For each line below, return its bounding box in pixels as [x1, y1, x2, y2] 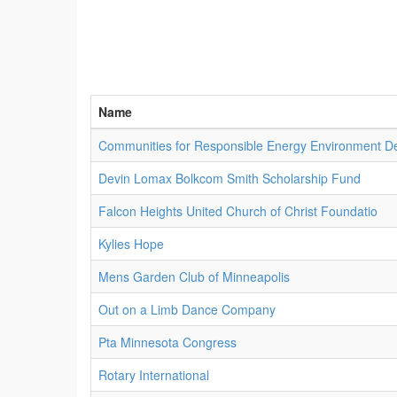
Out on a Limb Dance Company [98, 300, 276, 318]
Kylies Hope [98, 235, 164, 253]
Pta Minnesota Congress [98, 333, 237, 351]
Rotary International [98, 366, 209, 384]
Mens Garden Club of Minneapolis [98, 268, 290, 285]
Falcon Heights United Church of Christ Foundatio [98, 202, 378, 220]
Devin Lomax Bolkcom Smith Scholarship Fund [98, 169, 361, 187]
